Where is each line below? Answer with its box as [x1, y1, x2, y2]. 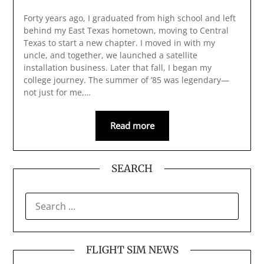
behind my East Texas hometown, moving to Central [23, 25, 229, 37]
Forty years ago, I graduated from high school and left [23, 12, 236, 24]
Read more [110, 120, 154, 132]
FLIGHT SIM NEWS [85, 243, 179, 257]
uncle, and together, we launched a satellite [23, 49, 197, 61]
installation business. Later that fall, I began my [23, 62, 212, 74]
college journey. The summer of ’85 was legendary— [23, 74, 229, 86]
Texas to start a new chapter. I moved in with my [23, 37, 215, 49]
